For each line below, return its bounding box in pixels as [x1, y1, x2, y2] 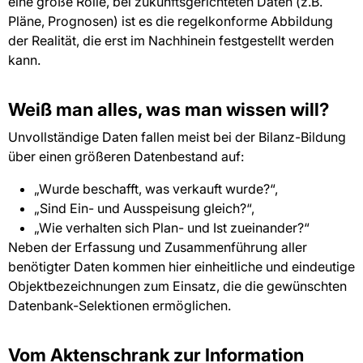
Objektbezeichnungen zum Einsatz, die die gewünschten [8, 278, 347, 295]
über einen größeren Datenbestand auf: [8, 148, 244, 165]
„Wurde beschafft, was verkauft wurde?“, [34, 181, 278, 198]
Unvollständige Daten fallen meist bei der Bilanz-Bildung [8, 129, 346, 146]
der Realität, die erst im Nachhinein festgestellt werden [8, 32, 334, 49]
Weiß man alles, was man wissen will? [8, 99, 329, 121]
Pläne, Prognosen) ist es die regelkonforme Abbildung [8, 13, 333, 30]
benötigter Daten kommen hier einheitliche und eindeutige [8, 258, 355, 275]
